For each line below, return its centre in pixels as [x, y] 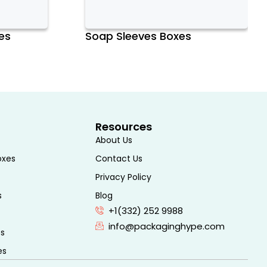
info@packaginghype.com [167, 226]
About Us [114, 140]
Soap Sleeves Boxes [139, 36]
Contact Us [119, 158]
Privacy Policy [123, 177]
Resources [123, 126]
